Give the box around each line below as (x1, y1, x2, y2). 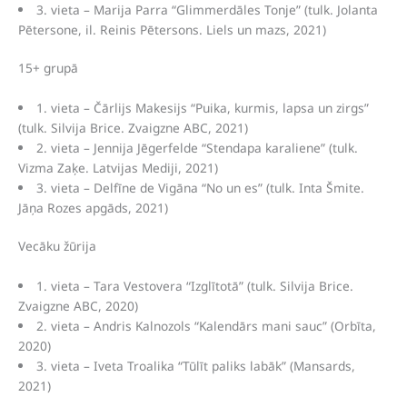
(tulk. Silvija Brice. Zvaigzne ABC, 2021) (18, 118, 248, 136)
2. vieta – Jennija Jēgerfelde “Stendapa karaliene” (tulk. (35, 138, 358, 156)
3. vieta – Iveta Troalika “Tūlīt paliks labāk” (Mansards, (35, 357, 355, 375)
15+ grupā (18, 59, 78, 77)
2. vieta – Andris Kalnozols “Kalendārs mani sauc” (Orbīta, (35, 317, 376, 335)
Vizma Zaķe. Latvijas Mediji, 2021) (18, 158, 218, 176)
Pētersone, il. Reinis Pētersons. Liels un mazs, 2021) (18, 20, 326, 38)
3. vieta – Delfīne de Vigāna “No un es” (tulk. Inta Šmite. (35, 178, 364, 196)
